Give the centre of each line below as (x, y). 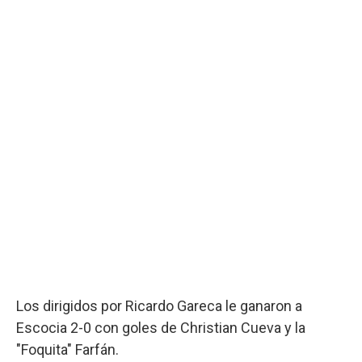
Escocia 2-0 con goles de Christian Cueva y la (161, 327)
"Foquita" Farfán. (67, 349)
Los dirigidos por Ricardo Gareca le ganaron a (159, 305)
